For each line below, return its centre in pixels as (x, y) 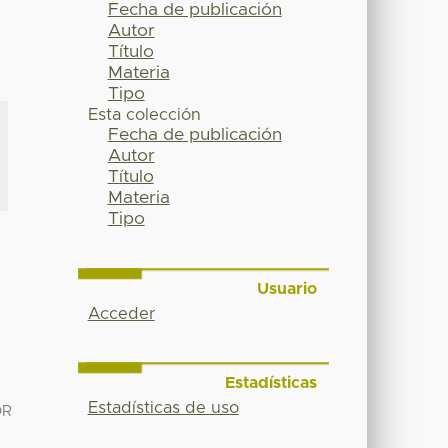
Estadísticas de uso (163, 407)
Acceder (121, 314)
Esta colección (144, 115)
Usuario (286, 289)
